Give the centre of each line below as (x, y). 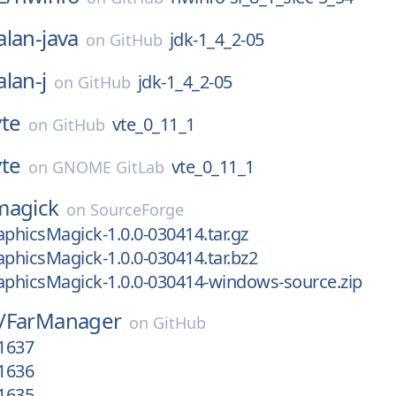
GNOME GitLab (108, 167)
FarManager (64, 320)
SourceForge (137, 209)
